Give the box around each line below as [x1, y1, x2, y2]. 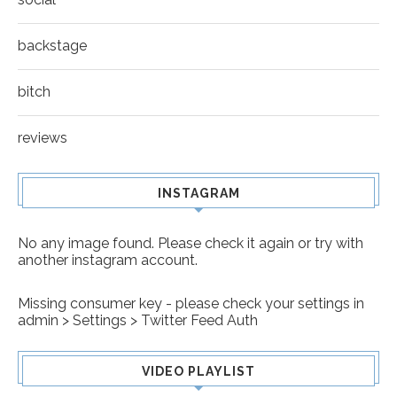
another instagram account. [18, 252, 198, 269]
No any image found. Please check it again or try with [18, 235, 363, 253]
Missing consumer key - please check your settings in [18, 295, 364, 313]
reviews [18, 129, 67, 147]
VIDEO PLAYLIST [142, 364, 255, 379]
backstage [18, 37, 87, 55]
